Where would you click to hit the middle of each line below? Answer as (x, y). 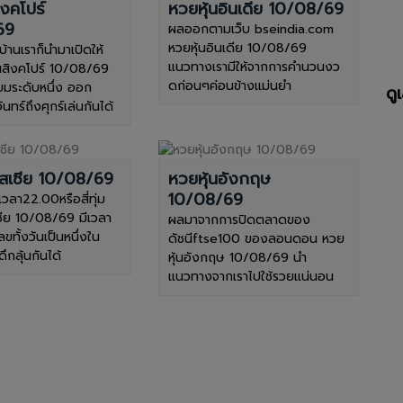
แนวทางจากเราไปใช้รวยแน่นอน (251, 276)
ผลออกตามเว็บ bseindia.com (251, 29)
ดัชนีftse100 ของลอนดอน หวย (256, 238)
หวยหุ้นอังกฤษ (219, 179)
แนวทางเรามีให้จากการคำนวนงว (254, 67)
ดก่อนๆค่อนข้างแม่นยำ (229, 85)
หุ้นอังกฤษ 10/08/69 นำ (237, 257)
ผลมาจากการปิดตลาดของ (239, 219)
